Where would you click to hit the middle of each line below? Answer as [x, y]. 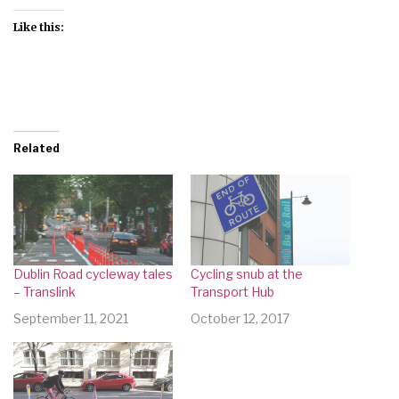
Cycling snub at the [247, 273]
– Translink [45, 291]
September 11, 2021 [71, 318]
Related [37, 148]
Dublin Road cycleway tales [93, 273]
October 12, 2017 [240, 318]
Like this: [39, 27]
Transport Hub [232, 291]
